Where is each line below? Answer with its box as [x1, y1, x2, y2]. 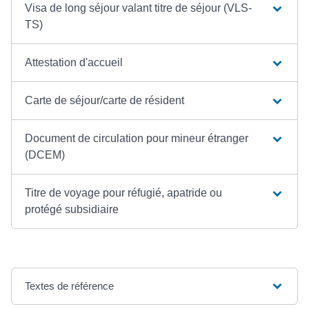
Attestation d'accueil [25, 57, 123, 68]
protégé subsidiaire [25, 203, 119, 215]
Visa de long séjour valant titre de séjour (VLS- [25, 2, 252, 14]
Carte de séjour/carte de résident [25, 94, 185, 106]
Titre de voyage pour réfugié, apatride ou [25, 187, 223, 199]
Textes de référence [25, 280, 114, 292]
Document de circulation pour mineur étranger [25, 132, 249, 144]
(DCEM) [25, 149, 66, 161]
